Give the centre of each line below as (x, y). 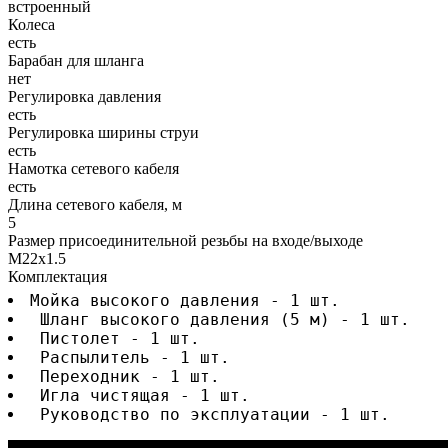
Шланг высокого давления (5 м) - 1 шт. (220, 319)
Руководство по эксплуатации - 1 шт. (210, 414)
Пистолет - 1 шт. (115, 338)
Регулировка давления (84, 96)
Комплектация (57, 276)
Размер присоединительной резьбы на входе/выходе (185, 240)
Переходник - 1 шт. (125, 376)
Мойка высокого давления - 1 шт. (185, 300)
